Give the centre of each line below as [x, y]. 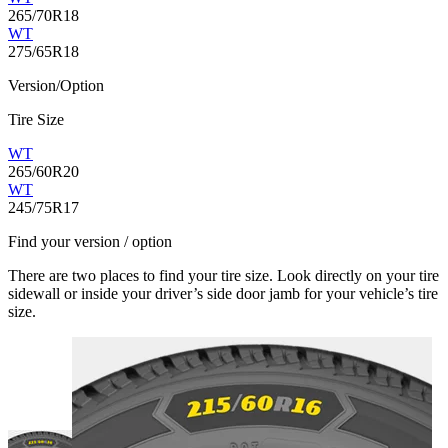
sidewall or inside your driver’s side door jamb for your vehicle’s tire [223, 294]
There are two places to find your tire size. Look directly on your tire [223, 276]
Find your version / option [90, 242]
